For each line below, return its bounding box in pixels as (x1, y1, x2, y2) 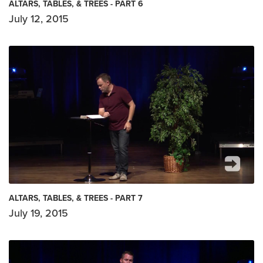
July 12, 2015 (9, 12, 69, 25)
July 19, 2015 (9, 206, 68, 220)
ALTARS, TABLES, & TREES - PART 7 (9, 193, 143, 203)
